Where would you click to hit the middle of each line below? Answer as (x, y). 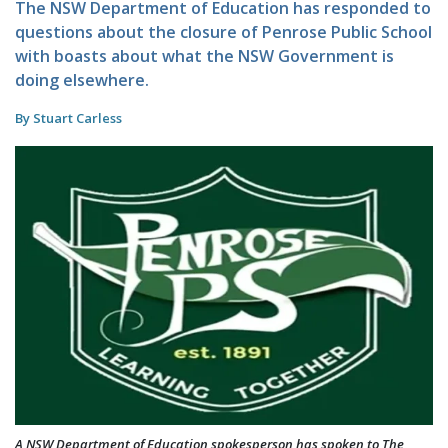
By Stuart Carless (68, 117)
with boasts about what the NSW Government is (204, 55)
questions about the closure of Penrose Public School (223, 31)
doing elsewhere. (82, 79)
